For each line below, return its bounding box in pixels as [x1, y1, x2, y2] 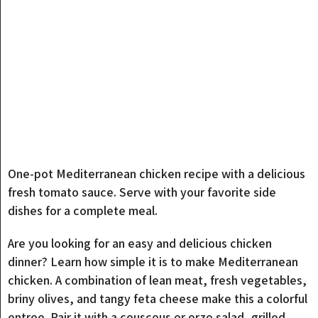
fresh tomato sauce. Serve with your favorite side [8, 184, 277, 200]
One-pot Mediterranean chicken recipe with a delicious [8, 165, 306, 182]
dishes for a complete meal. [8, 202, 158, 219]
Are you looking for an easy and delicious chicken [8, 235, 273, 251]
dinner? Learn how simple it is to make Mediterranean [8, 253, 299, 270]
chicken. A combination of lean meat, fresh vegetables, [8, 272, 307, 288]
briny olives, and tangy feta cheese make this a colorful [8, 290, 308, 307]
